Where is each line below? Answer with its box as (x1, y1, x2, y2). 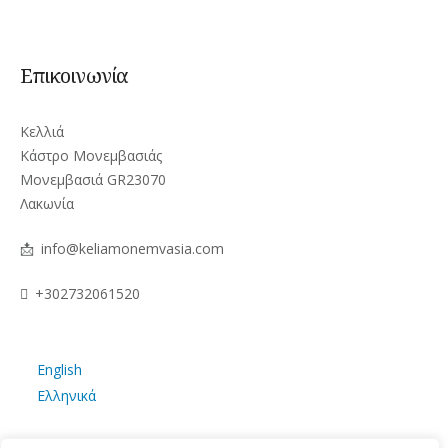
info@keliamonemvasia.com (41, 238, 224, 258)
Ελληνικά (36, 386, 96, 406)
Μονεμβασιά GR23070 (20, 169, 166, 189)
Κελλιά (20, 121, 64, 141)
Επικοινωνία (20, 61, 129, 89)
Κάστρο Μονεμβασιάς (20, 145, 162, 165)
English (36, 360, 82, 380)
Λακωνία (20, 193, 74, 213)
